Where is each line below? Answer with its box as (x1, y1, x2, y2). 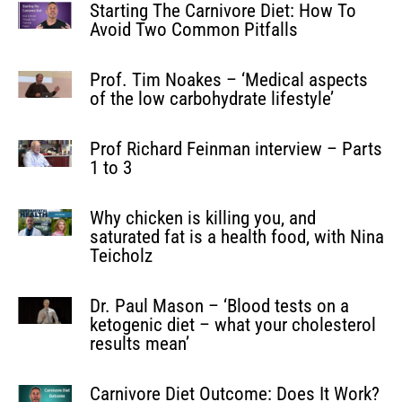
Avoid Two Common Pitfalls (90, 18, 298, 40)
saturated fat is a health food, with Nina (90, 225, 384, 248)
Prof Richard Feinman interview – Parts (90, 137, 382, 160)
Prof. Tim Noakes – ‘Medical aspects (90, 68, 368, 91)
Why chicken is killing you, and (90, 206, 316, 229)
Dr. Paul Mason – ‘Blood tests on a (90, 294, 349, 317)
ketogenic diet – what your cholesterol (90, 313, 376, 336)
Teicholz (90, 244, 153, 267)
